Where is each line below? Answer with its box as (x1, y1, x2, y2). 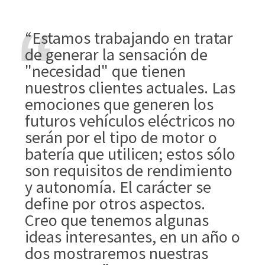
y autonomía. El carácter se (25, 176, 211, 198)
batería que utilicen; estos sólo (25, 143, 235, 164)
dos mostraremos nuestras (25, 242, 208, 264)
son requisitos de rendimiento (25, 159, 232, 181)
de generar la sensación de (25, 43, 208, 65)
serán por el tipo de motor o (25, 126, 217, 148)
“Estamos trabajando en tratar (25, 27, 41, 49)
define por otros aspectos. (25, 192, 205, 214)
